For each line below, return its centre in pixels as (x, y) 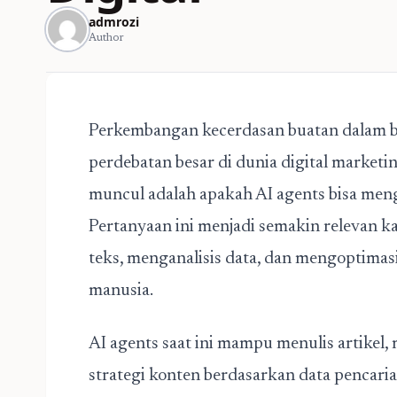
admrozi (114, 22)
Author (106, 38)
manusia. (121, 291)
